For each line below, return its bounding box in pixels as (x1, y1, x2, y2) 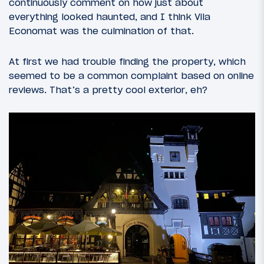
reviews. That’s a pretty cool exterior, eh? (9, 83, 207, 95)
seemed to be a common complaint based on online (9, 69, 254, 81)
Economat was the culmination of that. (9, 25, 194, 37)
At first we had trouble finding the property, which (9, 55, 246, 67)
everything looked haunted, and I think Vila (9, 11, 210, 23)
